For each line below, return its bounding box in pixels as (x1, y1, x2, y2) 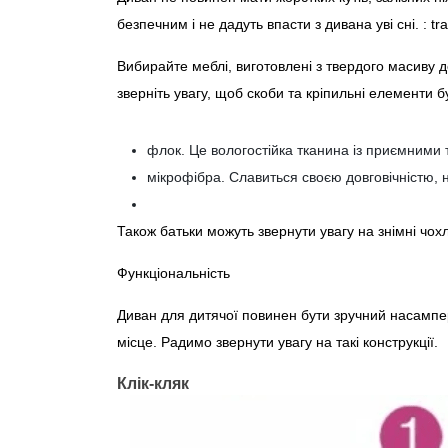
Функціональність (117, 265, 230, 281)
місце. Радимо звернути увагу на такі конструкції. (117, 334, 438, 350)
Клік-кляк (117, 374, 189, 392)
